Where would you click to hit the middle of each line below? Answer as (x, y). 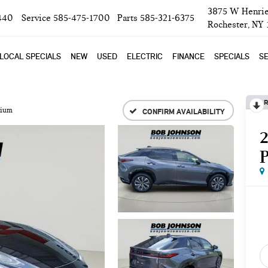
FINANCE (188, 57)
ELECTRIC (145, 57)
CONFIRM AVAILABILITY (183, 111)
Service (36, 18)
